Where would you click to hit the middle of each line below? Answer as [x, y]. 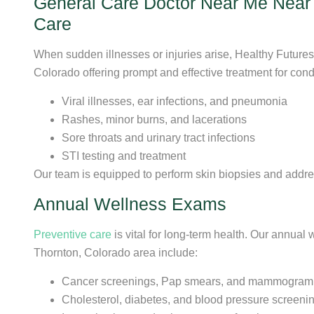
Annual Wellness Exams [130, 204]
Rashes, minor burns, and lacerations [154, 119]
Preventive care [73, 235]
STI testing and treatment [124, 156]
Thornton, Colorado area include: [116, 253]
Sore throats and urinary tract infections [158, 137]
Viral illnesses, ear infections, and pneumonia [175, 101]
